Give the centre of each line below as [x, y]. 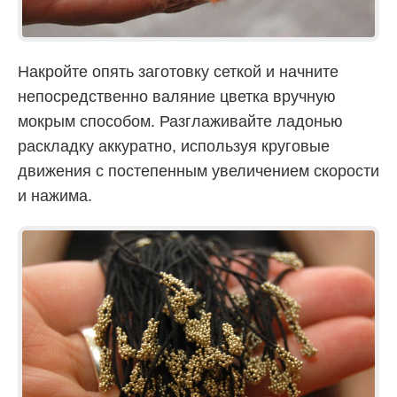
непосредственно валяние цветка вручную [177, 97]
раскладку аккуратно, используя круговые [174, 147]
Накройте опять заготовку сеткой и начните [178, 72]
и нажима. [55, 196]
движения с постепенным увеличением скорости [198, 171]
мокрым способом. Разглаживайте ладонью [180, 122]
